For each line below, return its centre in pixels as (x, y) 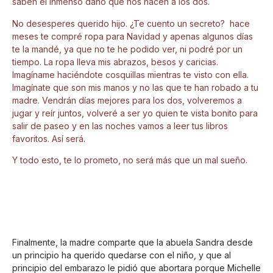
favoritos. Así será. (49, 138)
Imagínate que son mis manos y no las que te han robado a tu (135, 87)
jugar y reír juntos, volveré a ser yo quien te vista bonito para (135, 113)
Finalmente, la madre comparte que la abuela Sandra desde (133, 243)
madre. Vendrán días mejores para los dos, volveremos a (127, 100)
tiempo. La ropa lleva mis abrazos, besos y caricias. (115, 62)
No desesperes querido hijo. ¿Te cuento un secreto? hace (131, 23)
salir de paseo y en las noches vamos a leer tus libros (120, 126)
